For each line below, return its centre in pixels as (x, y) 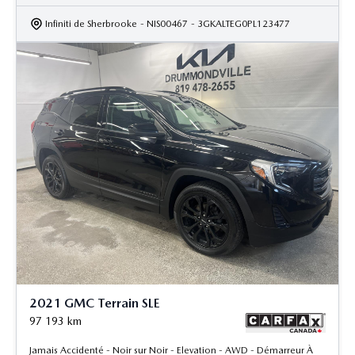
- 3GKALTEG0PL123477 (240, 24)
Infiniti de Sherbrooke (91, 24)
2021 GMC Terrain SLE (95, 303)
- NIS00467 (164, 24)
